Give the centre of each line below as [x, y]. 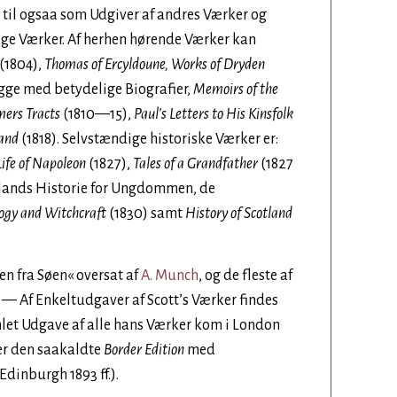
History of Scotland [239, 214]
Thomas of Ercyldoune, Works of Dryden [155, 65]
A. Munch [170, 276]
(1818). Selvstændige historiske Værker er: [148, 139]
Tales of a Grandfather [195, 164]
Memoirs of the [236, 90]
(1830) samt [146, 214]
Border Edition [144, 350]
